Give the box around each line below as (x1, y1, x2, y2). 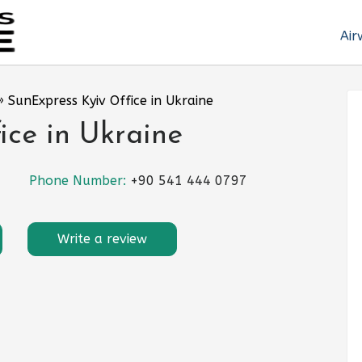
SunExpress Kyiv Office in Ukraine (8, 93, 213, 108)
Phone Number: (29, 173, 130, 189)
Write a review (57, 231, 147, 247)
